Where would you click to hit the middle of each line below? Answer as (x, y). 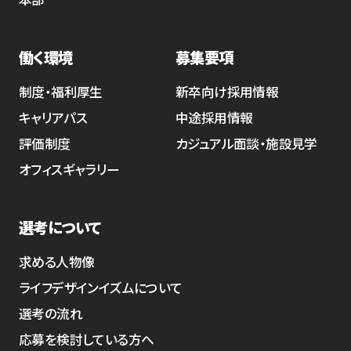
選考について (60, 227)
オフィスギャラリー (69, 169)
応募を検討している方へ (86, 339)
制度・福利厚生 (60, 91)
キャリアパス (53, 117)
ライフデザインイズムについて (100, 287)
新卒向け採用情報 (227, 91)
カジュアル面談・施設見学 (246, 143)
